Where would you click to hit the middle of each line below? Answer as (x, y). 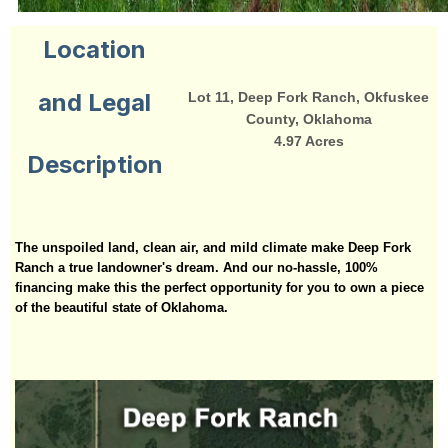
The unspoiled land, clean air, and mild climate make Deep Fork (213, 247)
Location (94, 49)
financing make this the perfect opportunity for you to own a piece (219, 287)
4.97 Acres (308, 140)
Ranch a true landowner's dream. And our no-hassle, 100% (196, 267)
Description (94, 164)
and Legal (94, 102)
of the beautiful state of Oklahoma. (121, 307)
